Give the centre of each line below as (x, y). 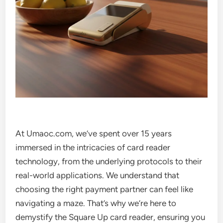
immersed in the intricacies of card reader (93, 148)
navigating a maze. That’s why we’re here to (96, 203)
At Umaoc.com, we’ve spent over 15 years (94, 134)
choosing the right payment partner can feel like (105, 189)
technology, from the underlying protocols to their (109, 162)
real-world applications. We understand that (98, 175)
